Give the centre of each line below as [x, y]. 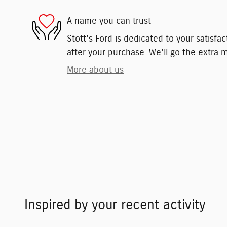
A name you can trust [109, 22]
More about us [95, 70]
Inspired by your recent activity [115, 205]
